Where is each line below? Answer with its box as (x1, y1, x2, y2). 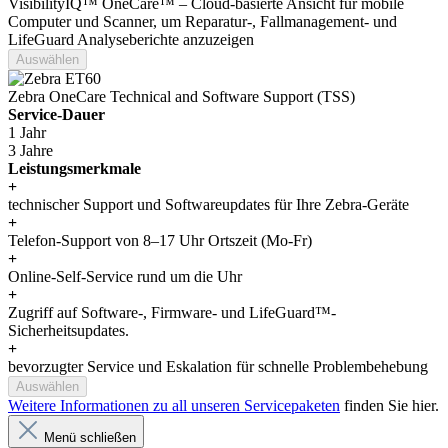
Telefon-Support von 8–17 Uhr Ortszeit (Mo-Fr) (8, 231, 312, 249)
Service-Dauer (8, 105, 105, 123)
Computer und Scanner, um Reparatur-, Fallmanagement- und (8, 12, 397, 30)
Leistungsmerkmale (8, 159, 141, 177)
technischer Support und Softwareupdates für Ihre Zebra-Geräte (8, 195, 409, 213)
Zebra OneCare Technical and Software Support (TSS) (8, 87, 355, 105)
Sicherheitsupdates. (8, 321, 129, 339)
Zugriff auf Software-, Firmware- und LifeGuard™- (8, 303, 336, 321)
